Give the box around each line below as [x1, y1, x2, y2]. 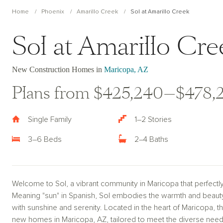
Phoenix [41, 9, 64, 15]
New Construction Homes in [12, 65, 104, 74]
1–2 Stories [134, 115, 172, 123]
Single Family [28, 115, 72, 123]
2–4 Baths [134, 135, 168, 143]
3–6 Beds [28, 135, 62, 143]
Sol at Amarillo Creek [130, 9, 189, 15]
